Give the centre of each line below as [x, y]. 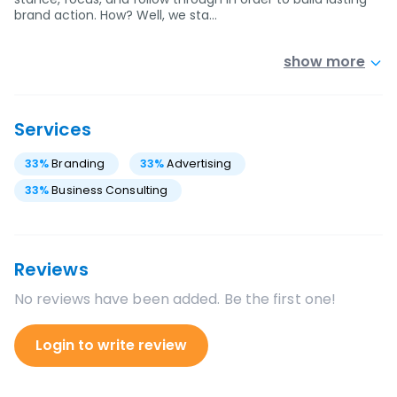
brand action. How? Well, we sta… [116, 15]
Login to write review [111, 345]
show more [324, 62]
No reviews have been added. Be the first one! [175, 299]
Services [53, 129]
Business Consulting [110, 190]
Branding [78, 163]
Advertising [199, 163]
